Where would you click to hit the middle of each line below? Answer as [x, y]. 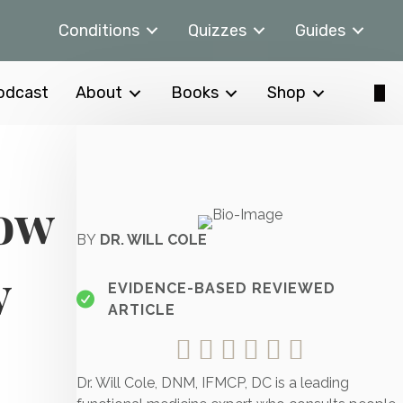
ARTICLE [142, 310]
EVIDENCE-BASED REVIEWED [222, 288]
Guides [320, 30]
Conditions [99, 30]
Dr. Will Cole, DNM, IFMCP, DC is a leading [213, 383]
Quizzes [217, 30]
